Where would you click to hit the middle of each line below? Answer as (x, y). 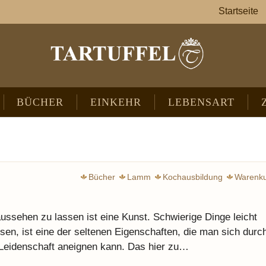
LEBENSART (201, 102)
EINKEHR (116, 102)
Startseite (238, 11)
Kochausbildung (192, 177)
